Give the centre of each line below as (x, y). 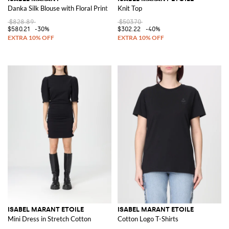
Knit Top (130, 8)
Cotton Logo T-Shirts (148, 219)
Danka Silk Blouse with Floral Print (58, 8)
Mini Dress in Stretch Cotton (49, 219)
